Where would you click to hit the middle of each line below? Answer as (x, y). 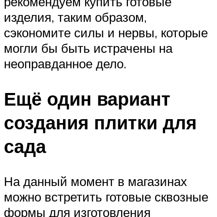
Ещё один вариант (87, 98)
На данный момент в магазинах (95, 181)
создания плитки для (100, 122)
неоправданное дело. (65, 64)
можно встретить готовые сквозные (106, 196)
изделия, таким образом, (75, 17)
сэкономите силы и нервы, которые (106, 33)
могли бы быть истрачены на (88, 48)
